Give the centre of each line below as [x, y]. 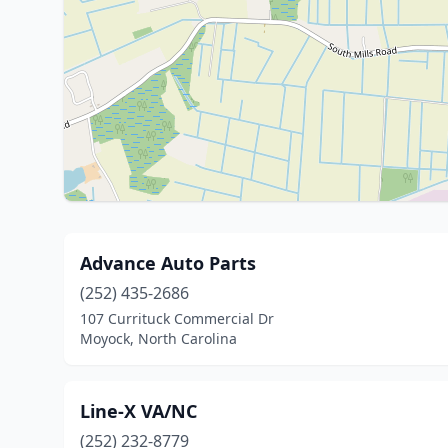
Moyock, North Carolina [158, 338]
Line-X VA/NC [138, 411]
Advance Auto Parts [168, 263]
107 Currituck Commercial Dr [177, 318]
